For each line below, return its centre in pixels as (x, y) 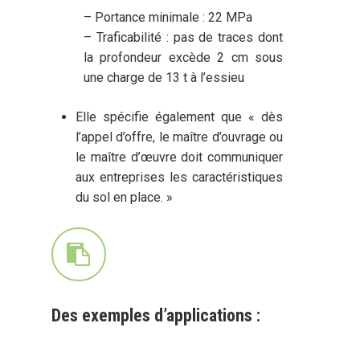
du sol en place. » (125, 197)
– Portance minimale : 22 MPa (168, 17)
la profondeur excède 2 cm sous (183, 57)
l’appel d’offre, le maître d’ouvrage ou (179, 137)
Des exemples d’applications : (156, 315)
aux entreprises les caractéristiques (179, 177)
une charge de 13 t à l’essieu (164, 77)
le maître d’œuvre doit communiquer (179, 157)
